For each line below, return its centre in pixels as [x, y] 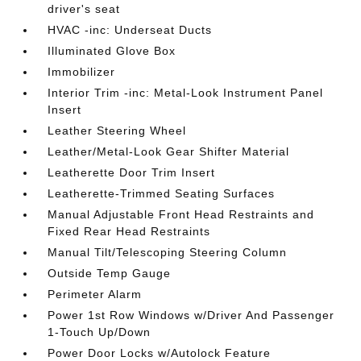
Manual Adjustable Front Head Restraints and [181, 214]
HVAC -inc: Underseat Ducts [130, 29]
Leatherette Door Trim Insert [132, 172]
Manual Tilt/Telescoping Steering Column [168, 252]
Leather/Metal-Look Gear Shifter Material [169, 151]
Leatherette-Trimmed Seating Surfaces [162, 193]
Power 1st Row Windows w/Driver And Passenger [191, 315]
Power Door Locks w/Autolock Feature [160, 353]
